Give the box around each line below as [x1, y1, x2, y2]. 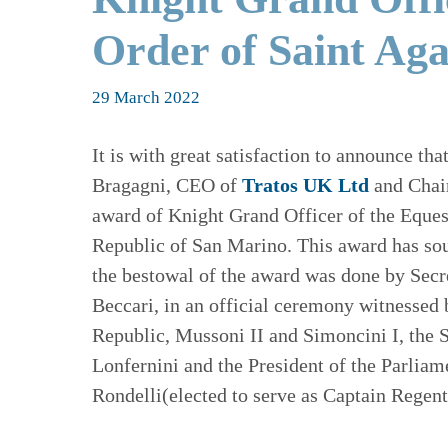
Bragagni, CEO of [92, 174, 242, 197]
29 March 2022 [92, 88, 200, 108]
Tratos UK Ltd [242, 174, 369, 197]
